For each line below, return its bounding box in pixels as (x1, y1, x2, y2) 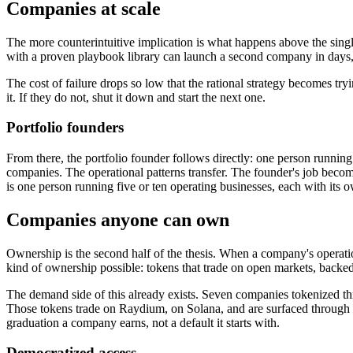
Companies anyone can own (6, 209, 229, 230)
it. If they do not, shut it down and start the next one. (6, 90, 266, 104)
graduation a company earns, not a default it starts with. (6, 315, 280, 329)
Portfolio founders (6, 119, 124, 136)
